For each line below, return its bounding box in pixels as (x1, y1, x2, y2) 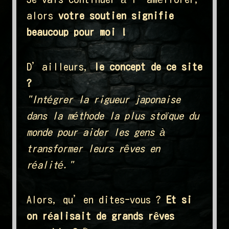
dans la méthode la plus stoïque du (27, 110, 199, 121)
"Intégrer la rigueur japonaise (27, 94, 180, 105)
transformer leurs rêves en (27, 143, 160, 154)
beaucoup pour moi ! (27, 27, 127, 37)
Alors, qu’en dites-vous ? (27, 194, 166, 205)
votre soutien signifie (58, 10, 174, 21)
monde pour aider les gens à (27, 127, 165, 138)
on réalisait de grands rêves (27, 211, 174, 221)
